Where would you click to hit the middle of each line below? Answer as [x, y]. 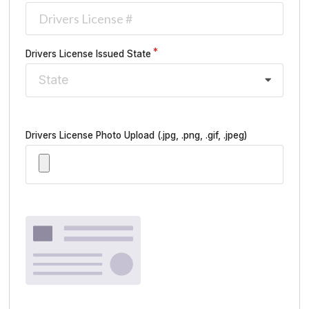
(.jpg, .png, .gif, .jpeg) [202, 135]
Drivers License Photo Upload [91, 135]
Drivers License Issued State [88, 53]
